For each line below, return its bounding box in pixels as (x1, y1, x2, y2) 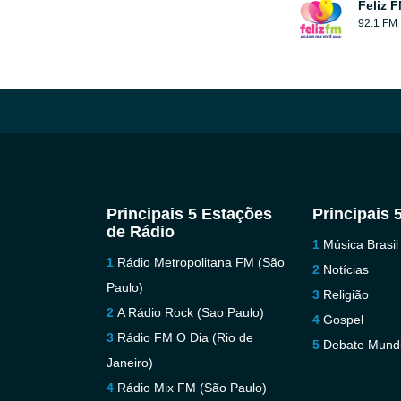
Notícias (323, 262, 370, 277)
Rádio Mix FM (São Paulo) (116, 380, 267, 395)
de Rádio (106, 223, 175, 241)
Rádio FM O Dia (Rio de (116, 330, 253, 345)
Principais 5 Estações (106, 205, 272, 223)
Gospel (323, 312, 364, 327)
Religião (323, 287, 370, 302)
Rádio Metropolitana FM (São (116, 255, 285, 269)
